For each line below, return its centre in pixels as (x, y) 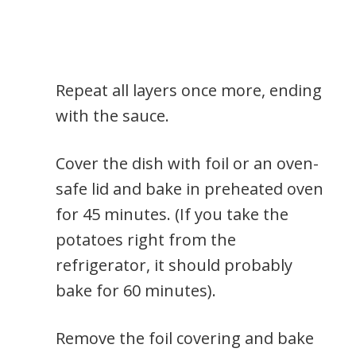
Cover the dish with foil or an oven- (187, 164)
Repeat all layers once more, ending (189, 91)
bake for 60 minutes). (136, 291)
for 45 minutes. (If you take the (172, 215)
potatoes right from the (146, 240)
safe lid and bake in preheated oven (190, 189)
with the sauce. (112, 116)
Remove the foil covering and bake (185, 339)
